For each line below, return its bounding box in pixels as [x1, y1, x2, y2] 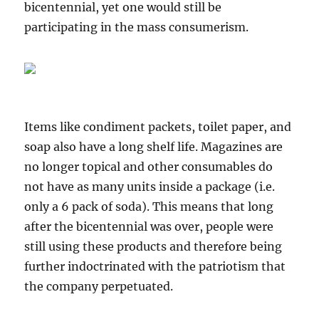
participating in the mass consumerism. [24, 20, 249, 35]
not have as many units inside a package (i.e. [24, 179, 276, 194]
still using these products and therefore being [24, 239, 283, 254]
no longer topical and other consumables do [24, 159, 273, 174]
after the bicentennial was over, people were [24, 219, 274, 234]
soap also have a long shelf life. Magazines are [24, 140, 283, 155]
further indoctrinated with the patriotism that [24, 259, 286, 274]
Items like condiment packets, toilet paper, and [24, 120, 292, 135]
